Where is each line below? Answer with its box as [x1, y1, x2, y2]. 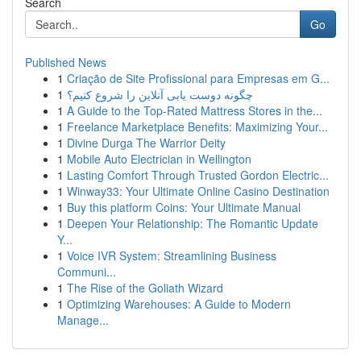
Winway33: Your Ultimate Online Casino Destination [67, 183, 330, 199]
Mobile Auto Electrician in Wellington [67, 151, 251, 167]
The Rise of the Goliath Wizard [67, 280, 223, 296]
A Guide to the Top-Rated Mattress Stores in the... [67, 102, 322, 118]
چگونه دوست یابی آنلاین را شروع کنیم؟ [67, 86, 253, 102]
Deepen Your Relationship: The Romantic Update [67, 215, 318, 231]
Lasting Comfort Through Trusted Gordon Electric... [67, 167, 329, 183]
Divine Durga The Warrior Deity [67, 135, 226, 151]
